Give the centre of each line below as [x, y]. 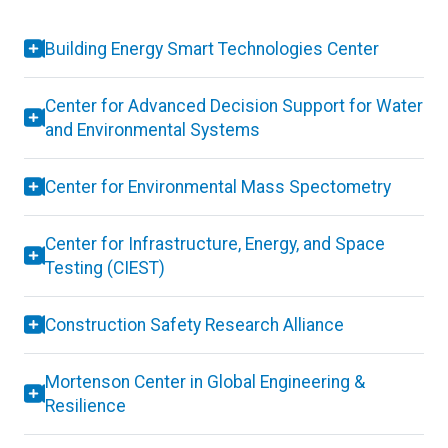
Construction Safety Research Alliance [194, 324]
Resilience [85, 405]
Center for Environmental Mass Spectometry [218, 186]
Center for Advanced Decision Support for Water [234, 105]
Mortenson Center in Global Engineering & [205, 381]
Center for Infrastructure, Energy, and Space [215, 243]
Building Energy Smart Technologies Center [212, 48]
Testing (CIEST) [105, 267]
